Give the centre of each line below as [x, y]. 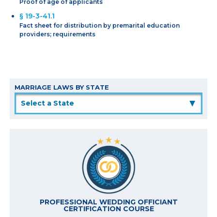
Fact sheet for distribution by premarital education [100, 25]
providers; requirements [57, 34]
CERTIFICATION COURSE [108, 209]
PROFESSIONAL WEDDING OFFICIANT [108, 202]
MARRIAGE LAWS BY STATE [62, 87]
